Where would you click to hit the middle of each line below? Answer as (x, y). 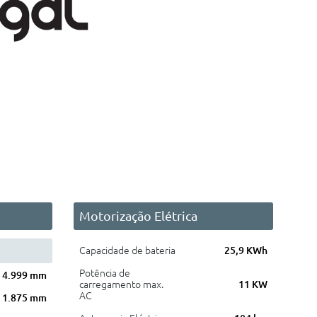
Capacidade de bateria (127, 250)
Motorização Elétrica (138, 216)
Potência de (104, 273)
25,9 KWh (246, 250)
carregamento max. (121, 284)
